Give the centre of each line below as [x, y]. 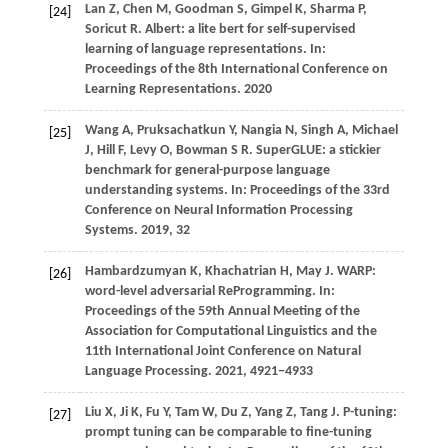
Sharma [333, 10]
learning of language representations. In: [205, 50]
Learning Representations [160, 90]
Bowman [203, 151]
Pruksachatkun [182, 131]
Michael [374, 131]
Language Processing [146, 372]
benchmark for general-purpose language [207, 171]
